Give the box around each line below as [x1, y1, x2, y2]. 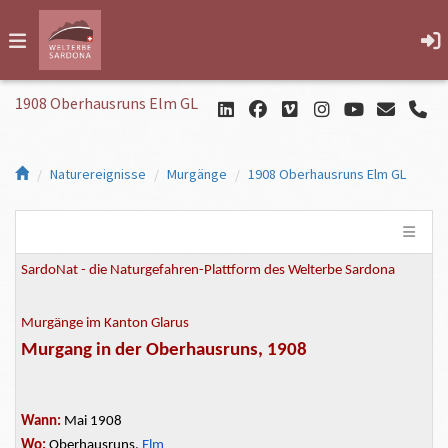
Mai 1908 [64, 414, 122, 430]
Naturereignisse [50, 165, 146, 183]
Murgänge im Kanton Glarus [21, 316, 189, 332]
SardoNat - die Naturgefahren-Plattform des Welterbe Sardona [21, 263, 395, 278]
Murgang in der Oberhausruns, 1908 [21, 341, 307, 361]
